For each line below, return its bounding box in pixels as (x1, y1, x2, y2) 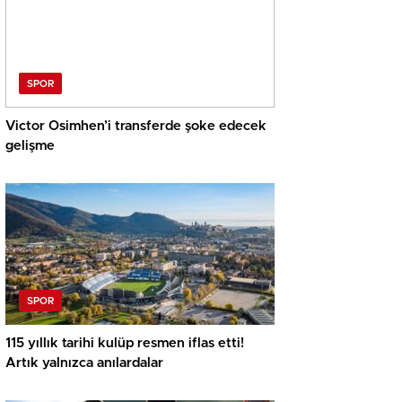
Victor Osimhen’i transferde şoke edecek (5, 119, 267, 134)
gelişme (5, 139, 55, 153)
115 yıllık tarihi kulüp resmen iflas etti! (5, 336, 244, 351)
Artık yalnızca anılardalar (5, 356, 163, 371)
